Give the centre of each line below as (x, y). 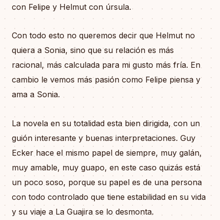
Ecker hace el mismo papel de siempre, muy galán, (107, 153)
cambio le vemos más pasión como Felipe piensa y (106, 80)
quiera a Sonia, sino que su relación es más (93, 50)
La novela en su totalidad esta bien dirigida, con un (106, 124)
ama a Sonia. (36, 95)
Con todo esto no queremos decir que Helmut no (103, 36)
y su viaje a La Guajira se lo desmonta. (83, 212)
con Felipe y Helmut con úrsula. (71, 7)
